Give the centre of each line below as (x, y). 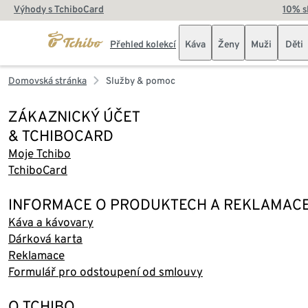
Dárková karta (45, 239)
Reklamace (36, 255)
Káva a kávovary (51, 222)
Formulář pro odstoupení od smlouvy (106, 272)
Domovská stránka (47, 80)
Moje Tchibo (40, 153)
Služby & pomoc (141, 80)
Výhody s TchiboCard (59, 9)
